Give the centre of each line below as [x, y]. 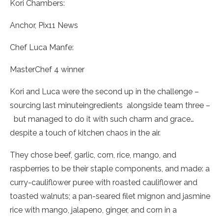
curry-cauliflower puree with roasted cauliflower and [104, 183]
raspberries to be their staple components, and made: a [110, 169]
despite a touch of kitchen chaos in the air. [85, 133]
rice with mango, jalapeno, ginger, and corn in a [93, 210]
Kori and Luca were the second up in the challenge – [104, 92]
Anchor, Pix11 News [44, 26]
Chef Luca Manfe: [42, 48]
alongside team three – [168, 106]
